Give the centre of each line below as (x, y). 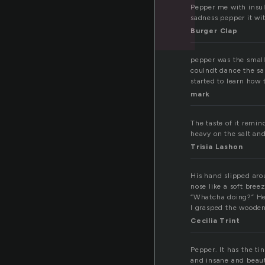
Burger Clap (214, 31)
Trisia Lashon (217, 147)
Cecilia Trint (215, 221)
